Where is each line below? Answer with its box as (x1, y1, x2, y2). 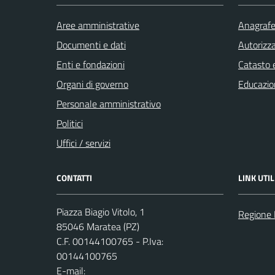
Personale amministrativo (56, 96, 161, 111)
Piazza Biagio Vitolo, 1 (56, 204, 145, 219)
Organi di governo (56, 76, 128, 91)
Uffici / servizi (56, 135, 110, 150)
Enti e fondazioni (56, 56, 125, 72)
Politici (56, 115, 83, 131)
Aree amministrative (56, 17, 139, 33)
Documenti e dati (56, 37, 126, 52)
